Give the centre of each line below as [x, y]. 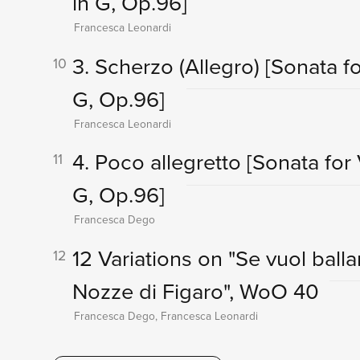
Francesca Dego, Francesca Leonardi [166, 315]
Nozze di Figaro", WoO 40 [195, 291]
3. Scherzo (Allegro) [168, 66]
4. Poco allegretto [159, 162]
